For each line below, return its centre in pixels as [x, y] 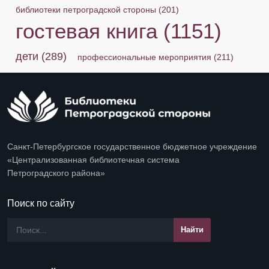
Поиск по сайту [41, 203]
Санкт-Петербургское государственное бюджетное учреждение [132, 146]
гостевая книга [86, 31]
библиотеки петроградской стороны [86, 10]
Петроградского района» [56, 173]
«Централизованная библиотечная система [93, 159]
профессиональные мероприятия [145, 57]
